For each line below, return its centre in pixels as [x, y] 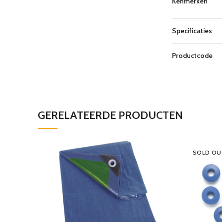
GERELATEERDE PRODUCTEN [110, 115]
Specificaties [192, 30]
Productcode [192, 55]
